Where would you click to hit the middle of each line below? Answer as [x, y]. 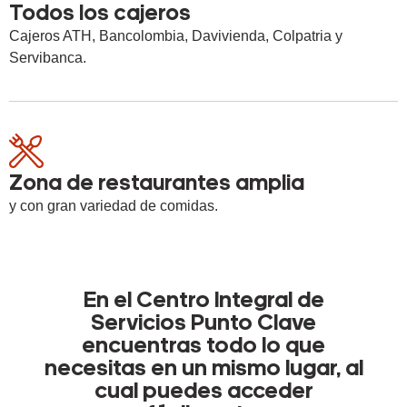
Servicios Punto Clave [203, 324]
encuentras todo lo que [203, 347]
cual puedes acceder [203, 392]
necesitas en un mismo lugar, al [203, 370]
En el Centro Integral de [203, 302]
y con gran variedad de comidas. [114, 206]
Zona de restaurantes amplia [157, 185]
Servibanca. [48, 58]
